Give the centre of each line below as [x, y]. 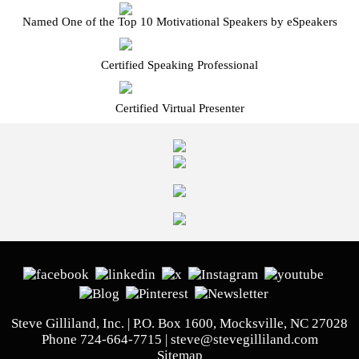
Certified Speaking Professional [179, 65]
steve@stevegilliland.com [244, 339]
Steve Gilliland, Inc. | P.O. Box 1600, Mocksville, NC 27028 [179, 323]
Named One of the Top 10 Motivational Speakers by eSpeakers [179, 21]
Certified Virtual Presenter [179, 108]
